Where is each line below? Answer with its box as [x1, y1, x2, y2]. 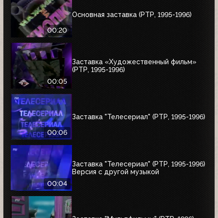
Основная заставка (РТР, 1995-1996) [72, 10, 192, 18]
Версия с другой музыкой [72, 167, 159, 176]
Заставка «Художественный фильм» [72, 57, 197, 66]
